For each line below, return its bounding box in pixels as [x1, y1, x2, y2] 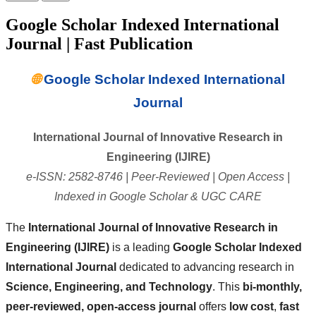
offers [196, 300, 229, 312]
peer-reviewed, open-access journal [6, 300, 196, 312]
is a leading [109, 241, 173, 253]
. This [212, 280, 243, 293]
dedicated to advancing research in [116, 260, 294, 273]
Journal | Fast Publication [6, 34, 193, 53]
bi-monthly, [243, 280, 302, 293]
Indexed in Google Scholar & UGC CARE [54, 190, 262, 202]
